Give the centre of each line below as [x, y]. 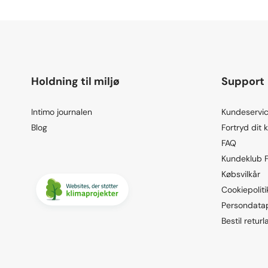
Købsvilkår [240, 174]
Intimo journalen [62, 112]
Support [243, 81]
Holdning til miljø [75, 81]
